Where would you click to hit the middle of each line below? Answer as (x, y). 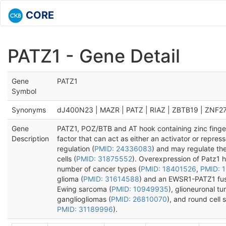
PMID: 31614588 (111, 179)
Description (30, 138)
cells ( (67, 159)
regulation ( (76, 149)
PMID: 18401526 (168, 169)
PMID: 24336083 (123, 149)
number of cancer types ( (99, 169)
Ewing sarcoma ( (84, 189)
